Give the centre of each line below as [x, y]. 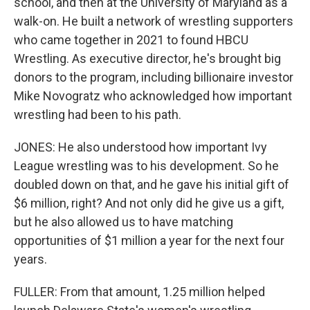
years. [30, 259]
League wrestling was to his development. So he [146, 166]
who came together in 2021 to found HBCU [131, 40]
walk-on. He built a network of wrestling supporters [154, 21]
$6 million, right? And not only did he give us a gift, [149, 203]
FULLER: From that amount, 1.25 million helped [139, 292]
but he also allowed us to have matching [124, 222]
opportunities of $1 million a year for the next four [149, 240]
